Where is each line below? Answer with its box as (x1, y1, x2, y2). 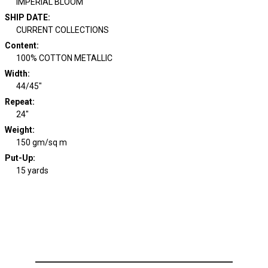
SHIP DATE (4, 12, 48, 22)
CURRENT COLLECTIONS (16, 25, 109, 35)
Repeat (4, 96, 32, 106)
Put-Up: (4, 153, 35, 163)
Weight (4, 124, 32, 135)
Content (4, 40, 36, 50)
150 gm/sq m (16, 137, 67, 147)
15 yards (16, 165, 48, 175)
